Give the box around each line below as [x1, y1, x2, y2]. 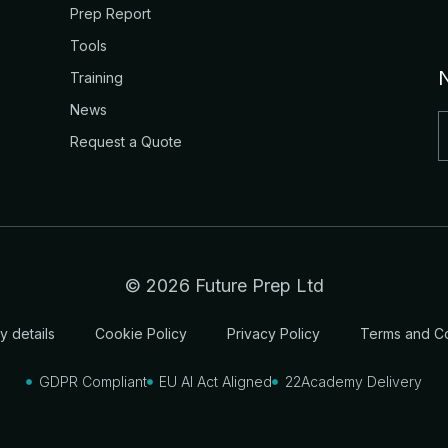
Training [70, 69, 124, 86]
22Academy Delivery [284, 373, 422, 390]
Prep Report [70, 5, 152, 22]
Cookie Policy [94, 325, 187, 342]
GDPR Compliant [38, 373, 147, 390]
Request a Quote [70, 133, 183, 150]
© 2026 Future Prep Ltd [124, 275, 324, 296]
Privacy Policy [226, 325, 320, 342]
